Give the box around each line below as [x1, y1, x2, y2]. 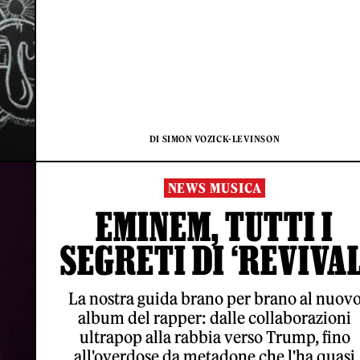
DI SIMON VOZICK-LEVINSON [149, 133, 280, 145]
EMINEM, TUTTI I [95, 204, 334, 248]
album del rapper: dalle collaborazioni [78, 308, 351, 328]
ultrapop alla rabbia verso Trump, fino [79, 327, 350, 347]
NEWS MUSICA [167, 180, 262, 196]
